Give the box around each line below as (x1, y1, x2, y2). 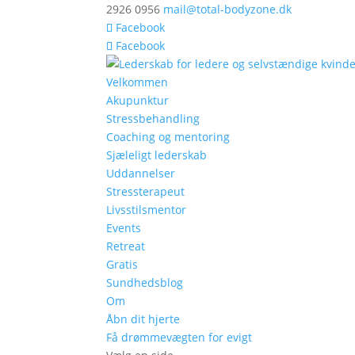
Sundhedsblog (106, 275, 184, 290)
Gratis (106, 257, 139, 272)
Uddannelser (106, 166, 176, 181)
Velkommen (106, 74, 169, 90)
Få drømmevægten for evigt (106, 330, 253, 345)
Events (106, 220, 142, 235)
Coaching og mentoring (106, 129, 231, 144)
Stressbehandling (106, 111, 200, 126)
